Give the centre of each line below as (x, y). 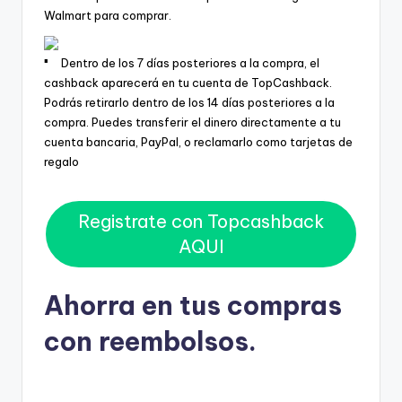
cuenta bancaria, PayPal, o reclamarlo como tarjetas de (198, 141)
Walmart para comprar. (108, 15)
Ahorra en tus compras (193, 305)
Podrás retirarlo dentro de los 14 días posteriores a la (189, 102)
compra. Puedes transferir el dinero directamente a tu (192, 122)
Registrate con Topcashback (201, 222)
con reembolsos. (150, 341)
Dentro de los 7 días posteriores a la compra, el (189, 62)
